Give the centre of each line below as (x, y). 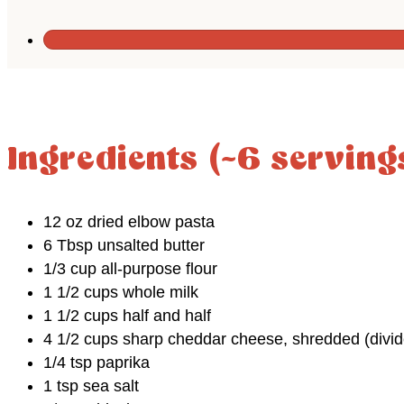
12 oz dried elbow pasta (129, 221)
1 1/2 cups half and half (127, 315)
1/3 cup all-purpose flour (130, 268)
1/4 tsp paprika (96, 362)
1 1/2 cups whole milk (121, 292)
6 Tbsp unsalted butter (124, 245)
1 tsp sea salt (91, 386)
